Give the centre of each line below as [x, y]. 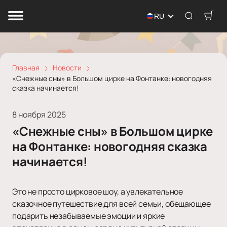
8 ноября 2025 [39, 115]
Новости [67, 68]
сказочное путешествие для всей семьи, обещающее [111, 204]
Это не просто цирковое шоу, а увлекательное [98, 192]
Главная [26, 68]
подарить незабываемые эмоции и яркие [89, 216]
